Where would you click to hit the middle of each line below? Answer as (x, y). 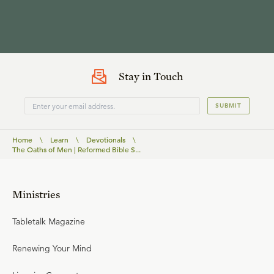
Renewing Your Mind (52, 248)
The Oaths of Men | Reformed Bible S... (76, 149)
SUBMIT (228, 106)
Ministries (36, 194)
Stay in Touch (150, 76)
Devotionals (106, 139)
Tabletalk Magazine (49, 221)
